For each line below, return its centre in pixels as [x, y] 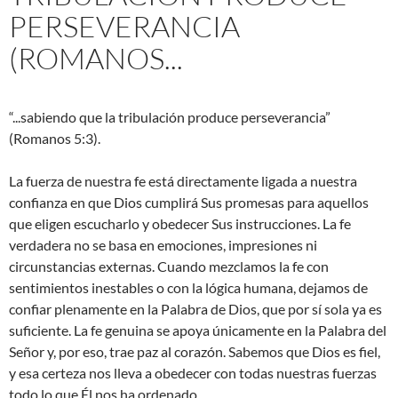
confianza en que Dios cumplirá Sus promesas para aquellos [189, 203]
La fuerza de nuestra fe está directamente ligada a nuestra [183, 181]
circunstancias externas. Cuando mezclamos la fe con [169, 267]
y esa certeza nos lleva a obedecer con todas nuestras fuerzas [193, 373]
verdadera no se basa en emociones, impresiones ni [163, 245]
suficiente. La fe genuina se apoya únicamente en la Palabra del [198, 330]
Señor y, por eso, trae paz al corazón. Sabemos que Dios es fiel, [195, 352]
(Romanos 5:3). [55, 139]
